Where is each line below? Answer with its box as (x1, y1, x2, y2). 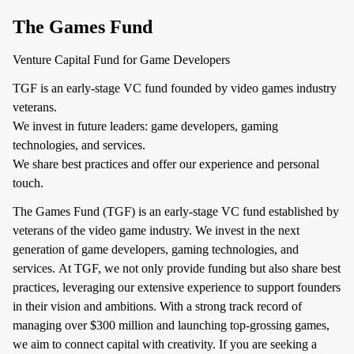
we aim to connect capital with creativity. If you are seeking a (13, 337, 317, 351)
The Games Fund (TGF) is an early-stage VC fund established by (13, 205, 339, 218)
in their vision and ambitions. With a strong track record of (13, 299, 302, 313)
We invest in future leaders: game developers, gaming (13, 119, 278, 133)
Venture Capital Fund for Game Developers (13, 53, 230, 66)
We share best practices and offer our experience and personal (13, 157, 319, 171)
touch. (13, 176, 43, 190)
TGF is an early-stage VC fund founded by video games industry (13, 81, 337, 95)
